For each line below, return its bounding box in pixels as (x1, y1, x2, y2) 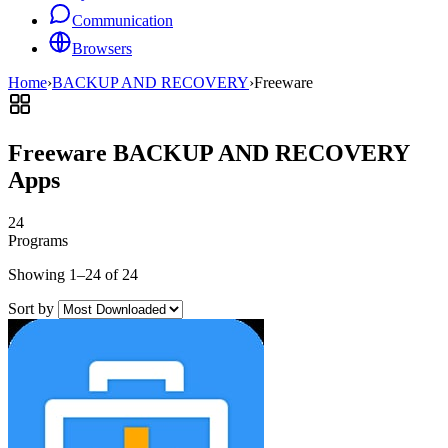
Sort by (8, 299, 54, 317)
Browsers (72, 40, 132, 57)
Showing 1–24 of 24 (8, 265, 138, 283)
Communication (72, 12, 173, 29)
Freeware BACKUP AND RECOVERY (8, 139, 409, 166)
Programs (8, 231, 68, 249)
